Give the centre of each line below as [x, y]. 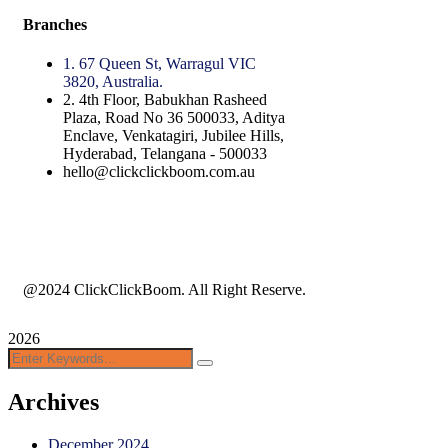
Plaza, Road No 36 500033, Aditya [174, 118]
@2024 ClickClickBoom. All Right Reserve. [164, 290]
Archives [53, 402]
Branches [55, 25]
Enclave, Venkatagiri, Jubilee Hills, [173, 136]
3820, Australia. [113, 82]
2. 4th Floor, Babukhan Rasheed [165, 100]
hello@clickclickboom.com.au [159, 172]
